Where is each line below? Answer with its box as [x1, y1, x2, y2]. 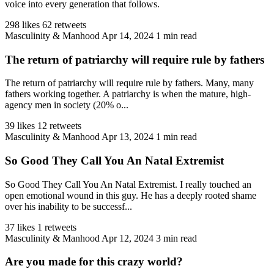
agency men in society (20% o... [5, 100, 128, 111]
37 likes [5, 221, 35, 232]
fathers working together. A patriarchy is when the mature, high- [5, 89, 251, 100]
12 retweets [37, 120, 81, 131]
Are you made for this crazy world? [5, 255, 183, 268]
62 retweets [42, 19, 86, 30]
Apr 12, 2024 [102, 232, 154, 243]
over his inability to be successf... [5, 201, 132, 212]
